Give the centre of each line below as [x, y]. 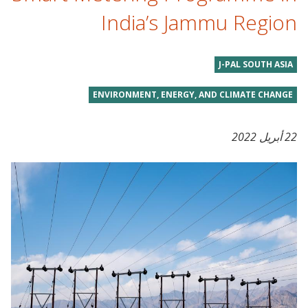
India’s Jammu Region [199, 23]
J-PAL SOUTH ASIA [256, 65]
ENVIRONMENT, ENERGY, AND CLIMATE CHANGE [193, 95]
